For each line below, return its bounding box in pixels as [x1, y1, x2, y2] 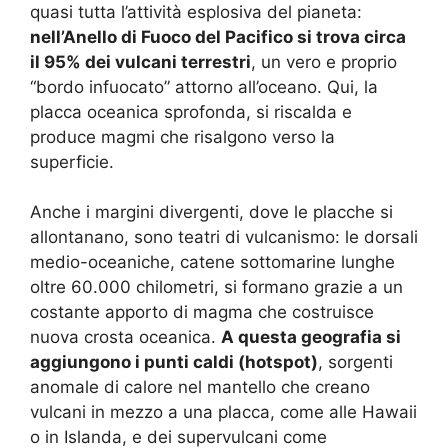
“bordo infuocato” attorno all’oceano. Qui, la [30, 76, 378, 97]
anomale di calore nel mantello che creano [30, 377, 370, 398]
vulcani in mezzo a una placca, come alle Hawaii [30, 402, 417, 423]
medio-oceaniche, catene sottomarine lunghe [30, 252, 395, 273]
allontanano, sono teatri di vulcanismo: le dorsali [30, 227, 418, 248]
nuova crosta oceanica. [30, 327, 221, 348]
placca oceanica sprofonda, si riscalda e [30, 101, 352, 122]
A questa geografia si [221, 327, 401, 348]
